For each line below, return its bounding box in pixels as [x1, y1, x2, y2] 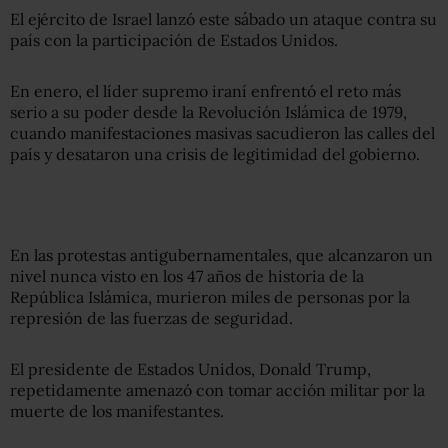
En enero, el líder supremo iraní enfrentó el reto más [10, 80, 401, 101]
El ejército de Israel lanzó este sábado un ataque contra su [10, 8, 437, 29]
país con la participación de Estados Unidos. [10, 29, 338, 50]
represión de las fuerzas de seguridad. [10, 307, 293, 328]
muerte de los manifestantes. [10, 400, 224, 421]
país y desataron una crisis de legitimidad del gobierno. [10, 143, 420, 164]
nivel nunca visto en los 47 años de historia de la [10, 265, 364, 286]
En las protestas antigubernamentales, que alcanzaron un [10, 244, 433, 265]
